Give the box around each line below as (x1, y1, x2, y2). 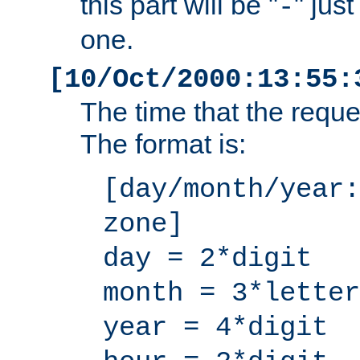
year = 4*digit (103, 313, 328, 344)
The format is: (80, 129, 246, 160)
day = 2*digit (103, 243, 312, 275)
